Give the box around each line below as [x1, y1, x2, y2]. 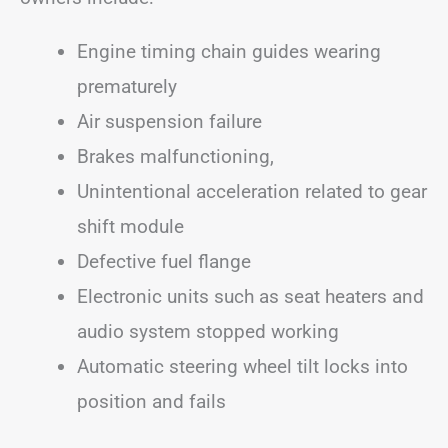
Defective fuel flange [77, 250, 251, 273]
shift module [77, 215, 184, 238]
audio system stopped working [77, 320, 339, 343]
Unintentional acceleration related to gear [77, 180, 427, 203]
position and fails [77, 390, 226, 413]
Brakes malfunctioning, [77, 145, 274, 168]
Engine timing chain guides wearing [77, 40, 381, 63]
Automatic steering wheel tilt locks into [77, 355, 408, 378]
